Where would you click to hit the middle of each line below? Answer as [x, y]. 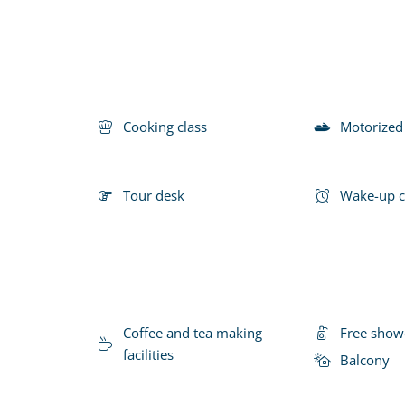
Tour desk [154, 195]
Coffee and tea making [193, 332]
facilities [148, 354]
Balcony [365, 359]
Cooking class [165, 126]
